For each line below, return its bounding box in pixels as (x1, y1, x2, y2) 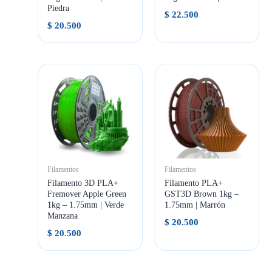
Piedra (47, 3, 70, 13)
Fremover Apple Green (47, 189, 127, 199)
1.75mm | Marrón (164, 200, 225, 210)
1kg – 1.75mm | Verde (47, 200, 124, 210)
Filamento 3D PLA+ (47, 178, 119, 188)
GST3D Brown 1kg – (164, 189, 239, 199)
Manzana (47, 211, 78, 221)
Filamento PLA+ (164, 178, 223, 188)
